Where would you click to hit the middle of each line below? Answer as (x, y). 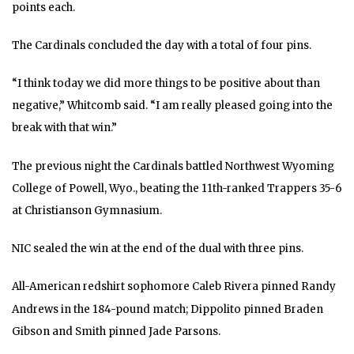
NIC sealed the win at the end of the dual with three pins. (158, 249)
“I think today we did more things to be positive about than (166, 84)
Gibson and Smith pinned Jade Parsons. (116, 331)
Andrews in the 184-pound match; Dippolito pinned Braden (168, 309)
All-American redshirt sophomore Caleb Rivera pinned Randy (174, 287)
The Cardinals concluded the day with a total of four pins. (162, 45)
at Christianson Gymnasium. (87, 211)
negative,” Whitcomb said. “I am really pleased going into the (172, 106)
